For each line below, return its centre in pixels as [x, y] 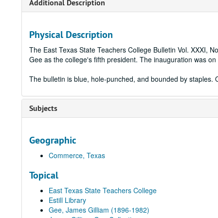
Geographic [53, 140]
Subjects [43, 108]
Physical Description [71, 35]
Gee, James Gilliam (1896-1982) [99, 210]
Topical [44, 175]
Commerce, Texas [77, 155]
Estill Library [67, 200]
